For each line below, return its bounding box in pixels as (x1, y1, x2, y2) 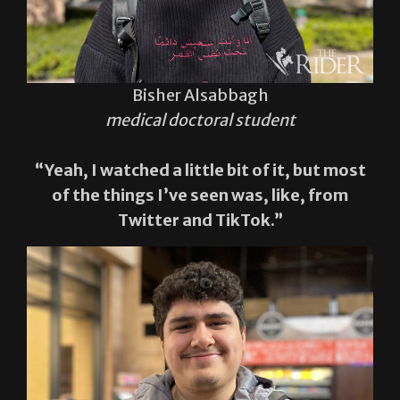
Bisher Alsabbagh (131, 84, 269, 105)
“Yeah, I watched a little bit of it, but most (34, 159, 366, 180)
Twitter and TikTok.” (117, 209, 283, 230)
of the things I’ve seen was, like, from (52, 184, 348, 205)
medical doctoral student (104, 109, 296, 130)
